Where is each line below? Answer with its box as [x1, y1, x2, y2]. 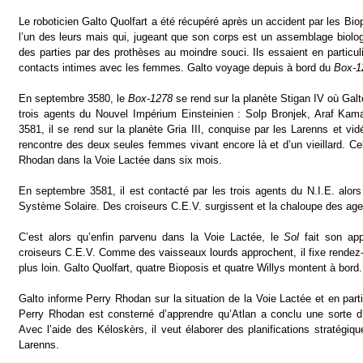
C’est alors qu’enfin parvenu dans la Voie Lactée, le [19, 231, 284, 243]
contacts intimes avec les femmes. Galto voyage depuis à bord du [19, 62, 334, 74]
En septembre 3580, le [19, 92, 128, 105]
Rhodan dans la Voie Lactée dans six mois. [19, 154, 222, 166]
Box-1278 [128, 92, 173, 105]
